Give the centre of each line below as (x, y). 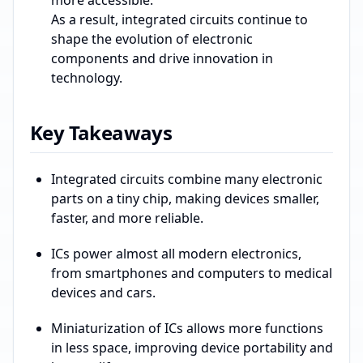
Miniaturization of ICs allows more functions (187, 329)
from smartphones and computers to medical (192, 273)
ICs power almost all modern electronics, (176, 254)
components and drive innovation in (162, 59)
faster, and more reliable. (127, 218)
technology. (87, 78)
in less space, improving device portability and (192, 348)
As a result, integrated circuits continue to (179, 20)
